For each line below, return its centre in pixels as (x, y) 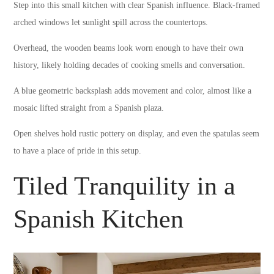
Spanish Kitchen (99, 219)
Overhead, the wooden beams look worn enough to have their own (129, 48)
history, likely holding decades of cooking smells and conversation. (130, 65)
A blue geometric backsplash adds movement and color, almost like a (133, 91)
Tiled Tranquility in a (125, 186)
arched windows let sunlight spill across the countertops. (111, 22)
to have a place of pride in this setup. (78, 150)
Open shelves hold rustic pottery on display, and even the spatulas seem (137, 133)
